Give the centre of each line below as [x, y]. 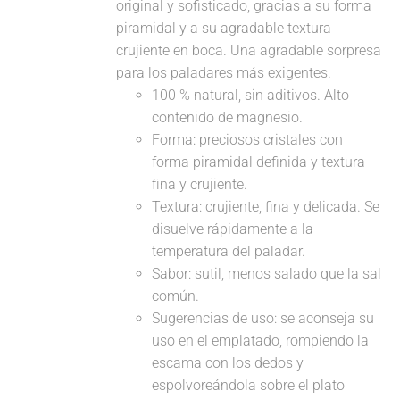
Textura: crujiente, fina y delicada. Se [266, 207]
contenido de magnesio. [228, 117]
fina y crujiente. [200, 184]
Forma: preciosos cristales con [248, 140]
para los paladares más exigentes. [224, 73]
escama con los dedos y [228, 363]
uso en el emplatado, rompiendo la [261, 341]
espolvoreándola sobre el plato [249, 385]
